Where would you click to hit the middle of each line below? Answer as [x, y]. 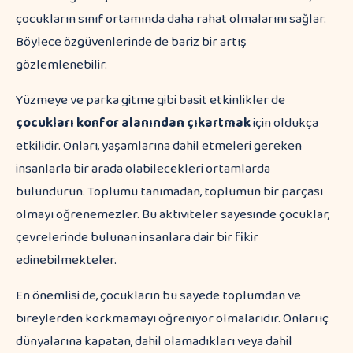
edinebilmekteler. [66, 260]
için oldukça [286, 123]
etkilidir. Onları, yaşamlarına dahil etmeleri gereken [159, 146]
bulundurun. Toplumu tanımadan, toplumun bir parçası [169, 192]
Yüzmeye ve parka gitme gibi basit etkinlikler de [150, 100]
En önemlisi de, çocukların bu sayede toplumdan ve [158, 296]
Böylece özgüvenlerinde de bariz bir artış [131, 42]
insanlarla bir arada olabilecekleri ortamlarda [143, 169]
